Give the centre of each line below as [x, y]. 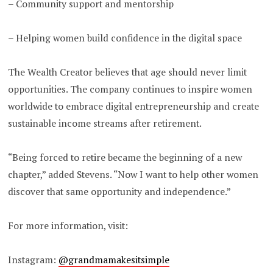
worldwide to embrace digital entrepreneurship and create [134, 107]
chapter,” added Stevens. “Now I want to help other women [133, 175]
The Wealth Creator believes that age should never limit [128, 73]
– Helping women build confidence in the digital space [125, 38]
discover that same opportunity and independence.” [120, 192]
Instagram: [34, 260]
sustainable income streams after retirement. [105, 124]
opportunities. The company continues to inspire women [130, 90]
